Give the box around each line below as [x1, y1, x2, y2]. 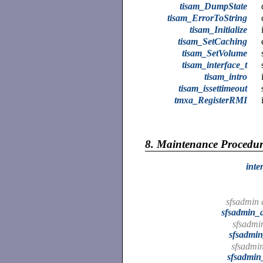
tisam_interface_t [182, 59, 247, 70]
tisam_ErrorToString [167, 12, 247, 23]
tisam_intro [204, 71, 247, 82]
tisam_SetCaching [178, 36, 247, 46]
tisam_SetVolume [182, 48, 247, 58]
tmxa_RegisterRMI [174, 95, 247, 105]
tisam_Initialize [190, 24, 247, 35]
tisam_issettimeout [178, 83, 247, 93]
